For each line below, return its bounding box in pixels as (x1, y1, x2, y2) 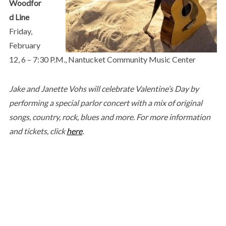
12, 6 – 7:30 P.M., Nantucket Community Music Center (9, 54, 196, 64)
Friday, (9, 26, 32, 36)
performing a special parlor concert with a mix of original (9, 97, 202, 107)
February (9, 40, 40, 50)
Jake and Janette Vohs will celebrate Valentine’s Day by (9, 83, 199, 93)
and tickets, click (9, 126, 67, 136)
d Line (9, 12, 29, 22)
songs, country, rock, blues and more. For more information (9, 111, 210, 122)
